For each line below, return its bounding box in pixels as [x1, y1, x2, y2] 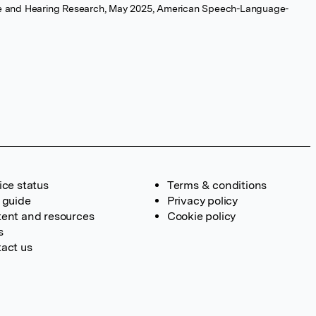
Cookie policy [166, 209, 236, 223]
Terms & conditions [166, 178, 267, 192]
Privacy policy [166, 194, 238, 207]
